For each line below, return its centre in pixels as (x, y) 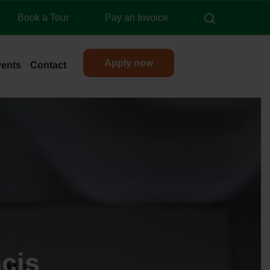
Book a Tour (43, 17)
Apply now (128, 63)
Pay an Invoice (137, 17)
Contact (48, 65)
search (229, 17)
